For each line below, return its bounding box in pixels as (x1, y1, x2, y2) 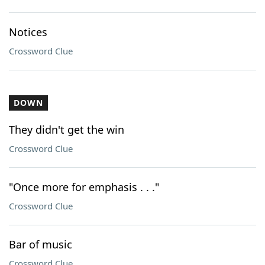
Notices (9, 25, 47, 39)
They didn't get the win (9, 122, 124, 137)
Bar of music (9, 237, 72, 251)
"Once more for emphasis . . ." (9, 180, 159, 194)
